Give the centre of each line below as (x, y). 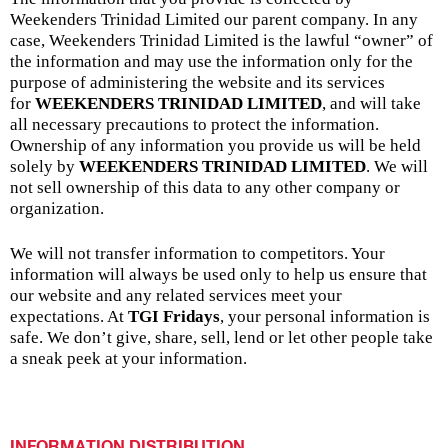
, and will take (371, 103)
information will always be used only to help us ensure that (218, 274)
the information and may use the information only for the (211, 61)
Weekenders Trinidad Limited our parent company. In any (214, 19)
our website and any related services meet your (176, 295)
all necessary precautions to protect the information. (194, 124)
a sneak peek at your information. (128, 358)
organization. (57, 208)
